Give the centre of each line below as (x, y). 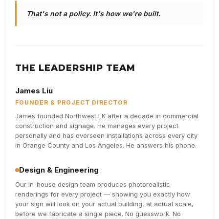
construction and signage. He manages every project (97, 126)
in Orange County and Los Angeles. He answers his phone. (106, 145)
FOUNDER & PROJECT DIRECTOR (71, 103)
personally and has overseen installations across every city (106, 136)
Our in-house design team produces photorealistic (93, 185)
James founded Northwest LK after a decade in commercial (107, 116)
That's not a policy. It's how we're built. (93, 14)
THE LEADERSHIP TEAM (75, 68)
